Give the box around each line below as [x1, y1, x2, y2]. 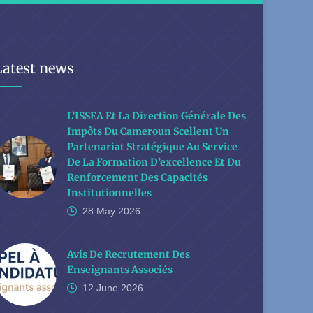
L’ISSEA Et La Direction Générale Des [67, 110, 246, 122]
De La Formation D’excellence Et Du [67, 156, 241, 168]
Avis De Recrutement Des [67, 248, 190, 261]
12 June [82, 282, 118, 293]
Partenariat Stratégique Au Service [67, 140, 238, 153]
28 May [82, 205, 115, 217]
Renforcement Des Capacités [67, 171, 208, 184]
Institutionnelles [67, 187, 152, 199]
